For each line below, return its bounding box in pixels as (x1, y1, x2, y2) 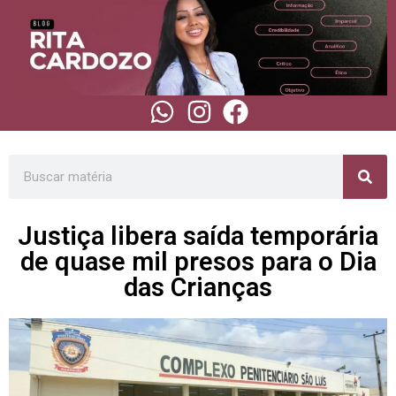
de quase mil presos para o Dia (19, 247, 377, 277)
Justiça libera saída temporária (18, 221, 378, 251)
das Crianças (124, 272, 272, 302)
